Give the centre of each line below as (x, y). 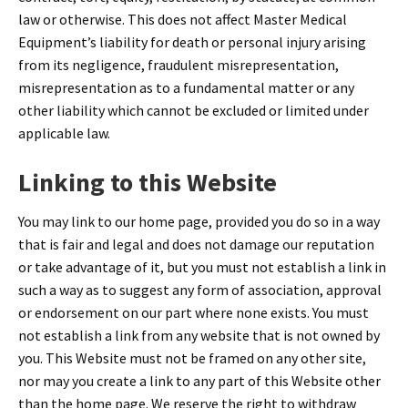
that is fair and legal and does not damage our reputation (196, 245)
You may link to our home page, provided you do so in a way (199, 222)
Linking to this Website (148, 183)
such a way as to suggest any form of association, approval (200, 290)
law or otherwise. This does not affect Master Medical (183, 20)
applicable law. (64, 133)
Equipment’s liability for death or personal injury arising (192, 42)
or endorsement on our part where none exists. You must (194, 313)
